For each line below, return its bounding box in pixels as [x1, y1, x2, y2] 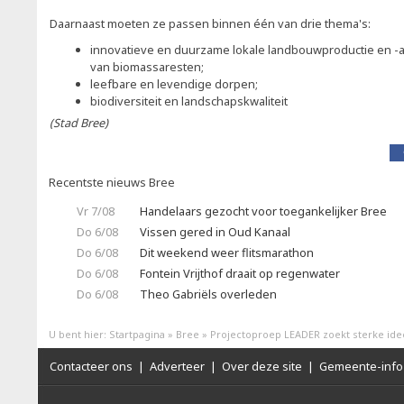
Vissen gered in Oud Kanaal [140, 224, 290, 240]
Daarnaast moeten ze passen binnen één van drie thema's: [50, 15, 371, 32]
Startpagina [109, 327, 165, 341]
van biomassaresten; [90, 59, 207, 75]
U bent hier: [49, 327, 109, 341]
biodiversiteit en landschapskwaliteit [90, 93, 288, 109]
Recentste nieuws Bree [49, 174, 175, 190]
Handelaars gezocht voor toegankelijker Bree [140, 203, 387, 219]
